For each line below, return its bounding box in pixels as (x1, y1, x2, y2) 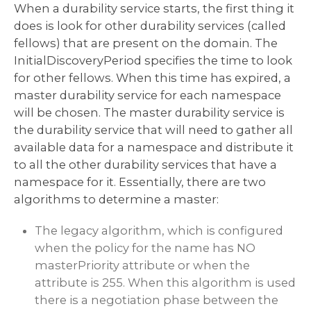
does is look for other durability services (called (14, 18, 286, 33)
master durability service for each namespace (14, 87, 281, 102)
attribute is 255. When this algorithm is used (35, 275, 296, 289)
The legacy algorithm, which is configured (35, 223, 283, 237)
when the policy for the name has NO (35, 240, 255, 255)
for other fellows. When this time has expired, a (14, 70, 291, 85)
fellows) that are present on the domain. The (14, 35, 278, 50)
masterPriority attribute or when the (35, 258, 250, 272)
